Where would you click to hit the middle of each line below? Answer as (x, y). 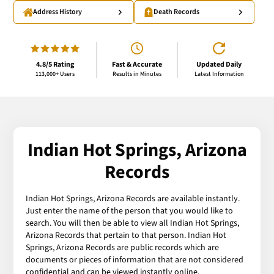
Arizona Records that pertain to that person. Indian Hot (126, 235)
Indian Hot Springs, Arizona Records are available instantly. (133, 198)
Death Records (176, 12)
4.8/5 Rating (55, 64)
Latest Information (219, 74)
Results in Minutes (137, 74)
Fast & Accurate (137, 64)
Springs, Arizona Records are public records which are (123, 247)
